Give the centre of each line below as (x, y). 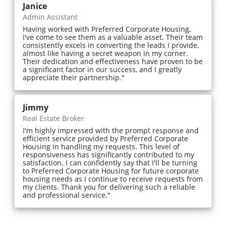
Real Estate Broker (53, 119)
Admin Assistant (50, 17)
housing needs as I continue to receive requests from (113, 179)
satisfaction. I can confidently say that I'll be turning (110, 163)
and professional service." (67, 195)
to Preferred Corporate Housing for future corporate (111, 171)
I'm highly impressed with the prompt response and (111, 131)
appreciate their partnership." (74, 78)
